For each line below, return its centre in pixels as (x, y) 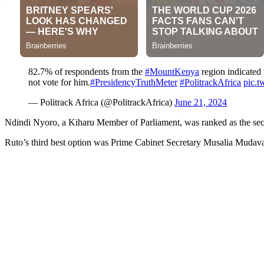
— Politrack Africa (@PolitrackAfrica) (101, 103)
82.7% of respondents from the (87, 72)
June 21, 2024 (201, 103)
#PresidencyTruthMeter (134, 82)
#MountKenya (172, 72)
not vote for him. (59, 82)
